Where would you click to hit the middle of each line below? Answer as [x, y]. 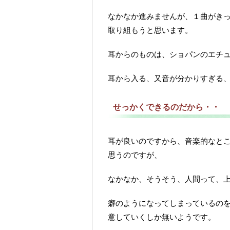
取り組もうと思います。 [150, 30]
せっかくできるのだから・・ [166, 107]
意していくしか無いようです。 [162, 217]
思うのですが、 [135, 155]
